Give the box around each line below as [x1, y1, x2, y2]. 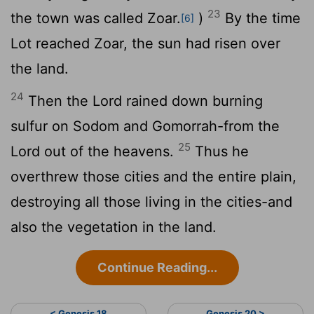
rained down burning [122, 92, 263, 109]
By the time [221, 9, 301, 27]
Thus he [191, 142, 249, 160]
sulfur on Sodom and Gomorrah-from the [11, 117, 280, 135]
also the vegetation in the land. [11, 218, 217, 235]
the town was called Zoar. [11, 9, 181, 27]
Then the [24, 92, 93, 109]
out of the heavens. [40, 142, 178, 160]
